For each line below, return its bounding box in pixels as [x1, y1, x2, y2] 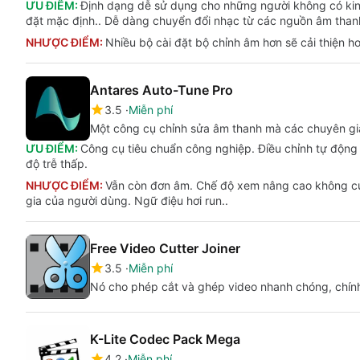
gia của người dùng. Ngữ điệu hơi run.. [26, 194, 228, 207]
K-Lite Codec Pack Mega [90, 331, 240, 347]
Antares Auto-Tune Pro [90, 82, 233, 98]
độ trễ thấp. [26, 157, 88, 170]
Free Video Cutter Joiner [90, 240, 240, 256]
